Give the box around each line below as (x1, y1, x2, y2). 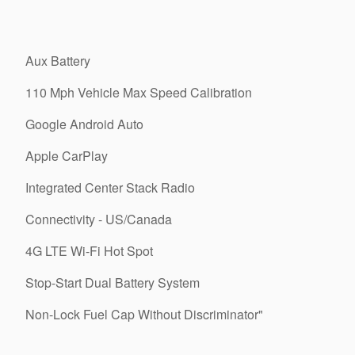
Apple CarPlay (25, 146, 108, 165)
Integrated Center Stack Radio (25, 177, 195, 197)
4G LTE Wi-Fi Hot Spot (25, 241, 153, 260)
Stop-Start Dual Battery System (25, 273, 200, 292)
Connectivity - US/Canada (25, 209, 172, 228)
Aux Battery (25, 51, 90, 70)
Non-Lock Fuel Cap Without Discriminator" (25, 304, 263, 323)
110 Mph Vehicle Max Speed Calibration (25, 82, 252, 101)
